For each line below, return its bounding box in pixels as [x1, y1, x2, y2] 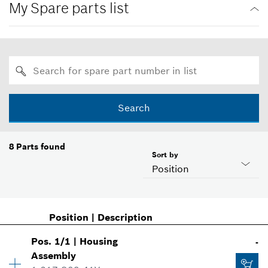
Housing [80, 235, 118, 248]
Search [118, 102, 150, 114]
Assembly [31, 249, 77, 262]
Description [97, 211, 153, 224]
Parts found [16, 141, 65, 153]
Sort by [152, 150, 178, 160]
